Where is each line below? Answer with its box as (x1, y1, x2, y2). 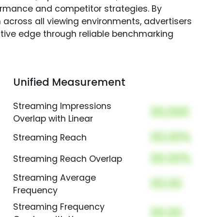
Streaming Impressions (13, 100, 111, 112)
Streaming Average (13, 172, 96, 184)
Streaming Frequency (13, 201, 105, 213)
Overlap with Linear (13, 113, 93, 125)
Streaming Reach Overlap (13, 153, 122, 165)
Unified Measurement (13, 75, 125, 90)
